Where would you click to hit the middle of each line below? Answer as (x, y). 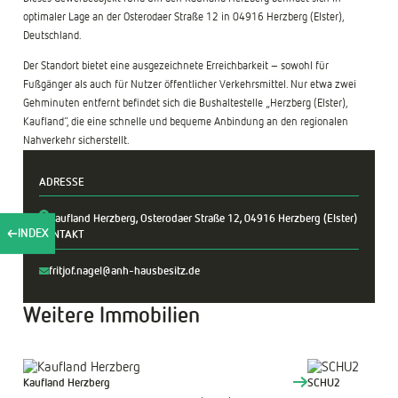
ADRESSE (62, 182)
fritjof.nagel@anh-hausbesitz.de (125, 272)
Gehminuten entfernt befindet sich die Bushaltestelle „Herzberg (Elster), (186, 103)
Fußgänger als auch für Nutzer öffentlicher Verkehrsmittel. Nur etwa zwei (190, 84)
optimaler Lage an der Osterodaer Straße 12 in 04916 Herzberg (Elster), (184, 17)
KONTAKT (62, 235)
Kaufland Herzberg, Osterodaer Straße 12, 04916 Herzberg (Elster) (203, 219)
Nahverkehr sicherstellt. (77, 140)
